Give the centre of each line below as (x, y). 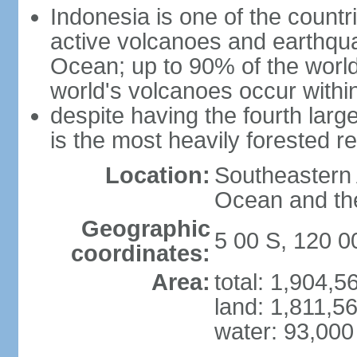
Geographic (145, 229)
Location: (157, 175)
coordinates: (140, 253)
